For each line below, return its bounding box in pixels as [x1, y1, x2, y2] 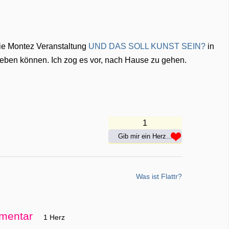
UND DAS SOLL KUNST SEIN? [88, 42, 206, 51]
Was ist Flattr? [135, 172, 182, 180]
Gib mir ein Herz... [118, 132, 172, 140]
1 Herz [43, 213, 65, 221]
